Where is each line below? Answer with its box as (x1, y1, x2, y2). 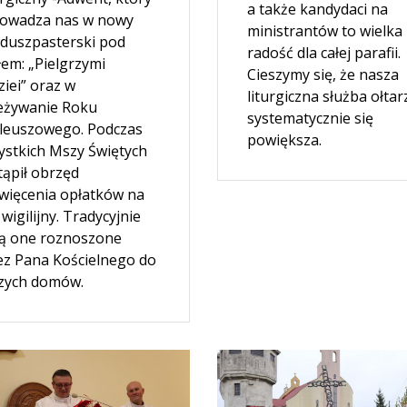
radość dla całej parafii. (246, 42, 401, 63)
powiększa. (246, 129, 322, 150)
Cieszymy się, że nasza (246, 64, 399, 84)
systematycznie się (246, 107, 373, 128)
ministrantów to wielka (246, 20, 402, 41)
